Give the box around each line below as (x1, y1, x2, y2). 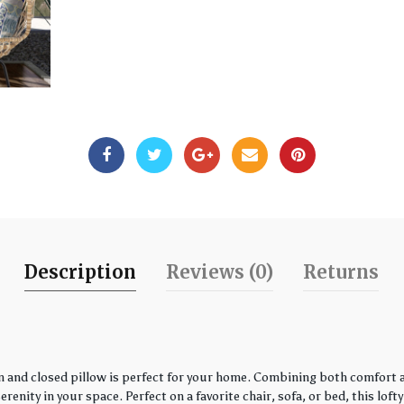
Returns (303, 261, 380, 284)
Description (24, 261, 137, 284)
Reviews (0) (166, 261, 274, 284)
